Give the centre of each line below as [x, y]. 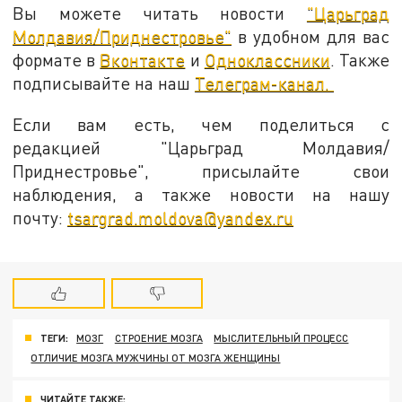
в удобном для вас [310, 36]
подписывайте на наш [104, 83]
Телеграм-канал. [265, 83]
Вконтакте [143, 59]
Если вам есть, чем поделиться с [201, 124]
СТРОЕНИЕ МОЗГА [158, 338]
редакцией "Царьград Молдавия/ [201, 147]
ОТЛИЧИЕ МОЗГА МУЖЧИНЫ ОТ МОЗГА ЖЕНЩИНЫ [156, 358]
